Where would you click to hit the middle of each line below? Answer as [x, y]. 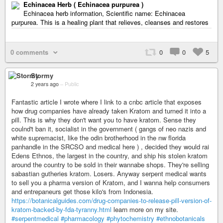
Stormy [42, 75]
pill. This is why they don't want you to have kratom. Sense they [104, 120]
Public [72, 84]
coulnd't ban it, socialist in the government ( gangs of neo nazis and [109, 129]
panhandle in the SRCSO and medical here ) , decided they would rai [110, 147]
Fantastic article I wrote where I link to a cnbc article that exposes [107, 102]
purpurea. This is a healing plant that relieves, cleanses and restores [110, 22]
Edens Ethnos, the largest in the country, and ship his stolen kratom [110, 156]
